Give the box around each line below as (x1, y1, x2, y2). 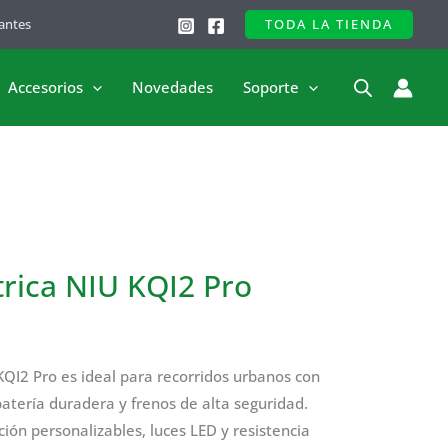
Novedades (132, 77, 213, 97)
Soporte (243, 77, 299, 97)
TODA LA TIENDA (264, 15, 393, 33)
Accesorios (8, 77, 83, 97)
